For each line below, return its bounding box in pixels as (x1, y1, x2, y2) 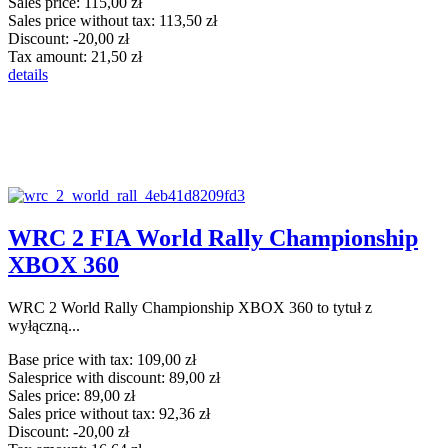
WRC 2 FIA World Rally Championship (8, 224, 418, 251)
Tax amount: (8, 47, 91, 65)
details (8, 65, 48, 83)
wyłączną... (8, 316, 80, 334)
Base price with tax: (8, 350, 137, 368)
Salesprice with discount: (8, 368, 169, 386)
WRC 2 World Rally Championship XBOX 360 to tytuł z (8, 298, 372, 316)
